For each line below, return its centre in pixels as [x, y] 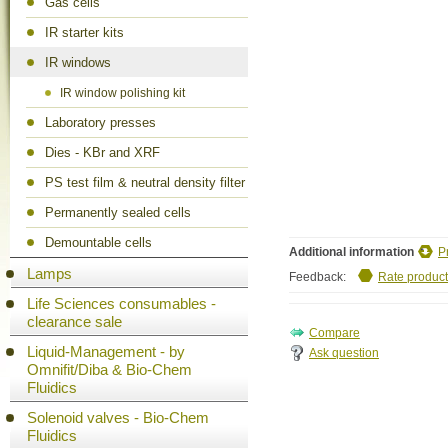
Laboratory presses [100, 122]
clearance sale [74, 321]
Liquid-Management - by [106, 351]
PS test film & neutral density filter [145, 182]
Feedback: [317, 277]
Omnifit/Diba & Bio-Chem [109, 369]
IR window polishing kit [122, 93]
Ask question [344, 352]
